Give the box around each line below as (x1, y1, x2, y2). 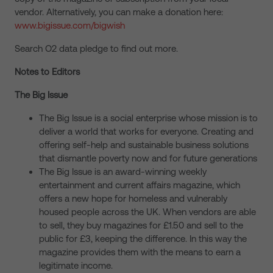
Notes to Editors (15, 66, 80, 77)
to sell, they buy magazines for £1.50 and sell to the (39, 220, 243, 230)
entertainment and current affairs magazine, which (39, 180, 240, 190)
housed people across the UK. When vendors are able (39, 207, 256, 217)
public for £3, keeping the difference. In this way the (39, 233, 247, 244)
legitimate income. (39, 260, 113, 271)
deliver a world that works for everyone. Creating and (39, 126, 253, 136)
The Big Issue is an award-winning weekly (39, 166, 207, 177)
